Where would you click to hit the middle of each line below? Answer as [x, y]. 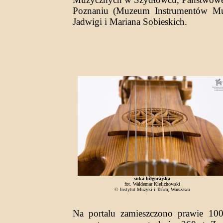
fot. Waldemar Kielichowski [152, 184]
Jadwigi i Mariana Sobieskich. [130, 21]
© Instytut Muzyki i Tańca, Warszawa [152, 189]
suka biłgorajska [152, 178]
